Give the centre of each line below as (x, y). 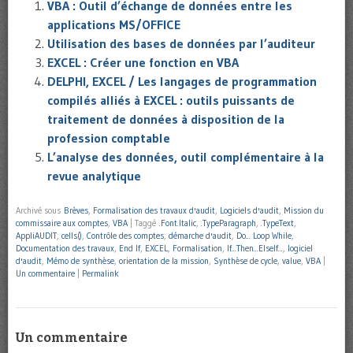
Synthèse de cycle (245, 261)
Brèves (76, 211)
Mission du (304, 211)
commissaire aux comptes (62, 223)
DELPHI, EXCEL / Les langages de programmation (182, 82)
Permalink (100, 274)
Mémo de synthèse (80, 261)
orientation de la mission (164, 261)
